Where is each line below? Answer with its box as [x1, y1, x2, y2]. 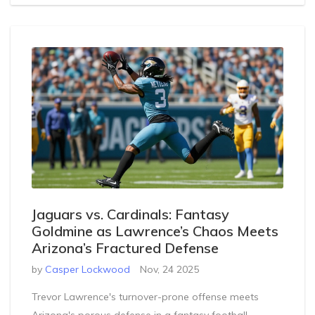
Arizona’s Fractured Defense [32, 238, 219, 257]
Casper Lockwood [45, 262, 130, 276]
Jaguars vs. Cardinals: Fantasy [32, 205, 229, 223]
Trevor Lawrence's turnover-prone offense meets [32, 290, 259, 303]
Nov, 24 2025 [140, 262, 199, 276]
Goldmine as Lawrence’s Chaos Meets [32, 221, 278, 240]
